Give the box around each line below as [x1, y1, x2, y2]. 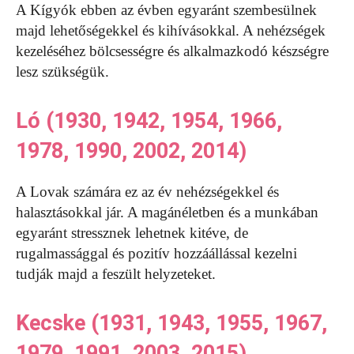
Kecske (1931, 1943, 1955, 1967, [16, 311, 327, 337]
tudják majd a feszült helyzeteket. [16, 265, 216, 283]
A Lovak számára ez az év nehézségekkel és [16, 183, 279, 201]
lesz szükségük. [16, 63, 109, 81]
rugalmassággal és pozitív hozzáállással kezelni [16, 245, 297, 262]
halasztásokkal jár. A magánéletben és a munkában [16, 204, 318, 221]
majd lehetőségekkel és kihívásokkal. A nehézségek [16, 22, 326, 40]
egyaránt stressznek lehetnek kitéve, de [16, 224, 248, 242]
